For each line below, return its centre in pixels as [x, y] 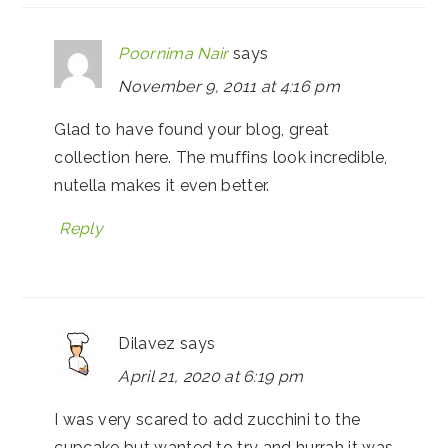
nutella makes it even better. [162, 186]
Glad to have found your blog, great [192, 130]
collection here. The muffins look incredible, [221, 158]
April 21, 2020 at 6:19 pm [211, 377]
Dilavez [147, 344]
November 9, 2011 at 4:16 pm [229, 87]
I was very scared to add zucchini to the [207, 420]
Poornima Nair [173, 54]
